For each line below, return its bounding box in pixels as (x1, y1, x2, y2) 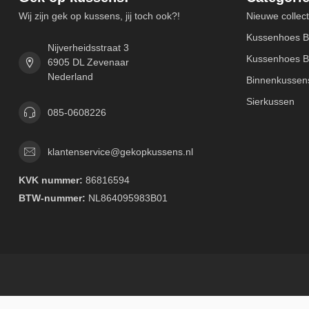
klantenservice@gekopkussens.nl (48, 146, 193, 157)
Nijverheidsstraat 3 (48, 42, 129, 53)
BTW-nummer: (19, 192, 86, 203)
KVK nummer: (19, 175, 83, 186)
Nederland (48, 71, 93, 82)
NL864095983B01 (86, 192, 168, 203)
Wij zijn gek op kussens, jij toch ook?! (19, 10, 180, 21)
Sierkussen (246, 96, 295, 107)
